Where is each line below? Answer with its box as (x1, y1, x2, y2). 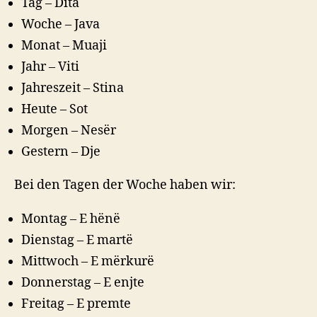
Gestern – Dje (21, 143, 100, 160)
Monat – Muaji (21, 37, 107, 54)
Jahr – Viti (21, 58, 79, 75)
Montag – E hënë (21, 210, 120, 227)
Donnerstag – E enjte (21, 274, 144, 291)
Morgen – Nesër (21, 122, 116, 139)
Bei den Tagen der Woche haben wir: (14, 177, 236, 194)
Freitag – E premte (21, 295, 131, 312)
